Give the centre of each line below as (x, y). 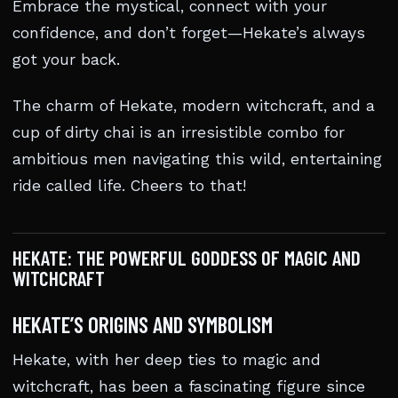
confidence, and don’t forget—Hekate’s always (189, 33)
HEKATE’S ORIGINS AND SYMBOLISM (143, 325)
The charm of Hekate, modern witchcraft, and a (194, 106)
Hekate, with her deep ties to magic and (167, 360)
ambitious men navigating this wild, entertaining (197, 159)
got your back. (66, 60)
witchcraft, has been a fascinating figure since (189, 387)
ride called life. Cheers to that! (129, 186)
